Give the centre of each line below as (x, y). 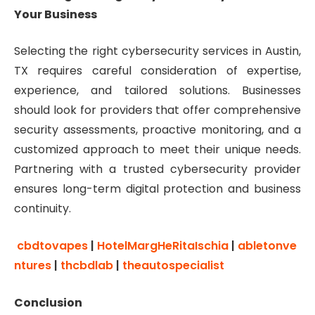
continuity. (43, 209)
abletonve (267, 245)
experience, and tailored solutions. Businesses (157, 91)
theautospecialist (173, 265)
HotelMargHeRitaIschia (163, 245)
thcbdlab (87, 265)
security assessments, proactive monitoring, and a (157, 130)
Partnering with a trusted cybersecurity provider (157, 169)
